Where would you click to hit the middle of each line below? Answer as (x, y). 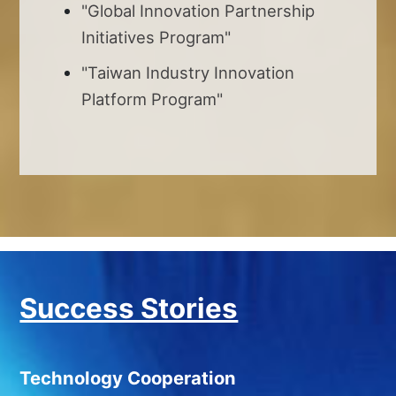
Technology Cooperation (128, 377)
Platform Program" (152, 99)
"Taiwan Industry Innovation (188, 72)
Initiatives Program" (156, 37)
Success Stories (129, 308)
